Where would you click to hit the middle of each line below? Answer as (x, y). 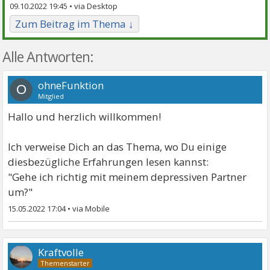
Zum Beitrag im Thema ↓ (75, 24)
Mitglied (51, 96)
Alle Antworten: (48, 56)
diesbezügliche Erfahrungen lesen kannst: (108, 162)
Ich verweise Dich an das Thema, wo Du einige (118, 146)
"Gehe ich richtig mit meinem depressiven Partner (127, 177)
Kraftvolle (61, 252)
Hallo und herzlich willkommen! (85, 116)
